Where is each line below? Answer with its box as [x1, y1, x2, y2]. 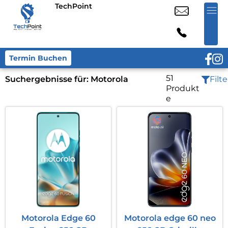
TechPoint [55, 2, 92, 11]
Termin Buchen [9, 53, 67, 63]
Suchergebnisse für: [5, 74, 91, 84]
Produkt [165, 83, 199, 93]
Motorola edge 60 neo [124, 213, 216, 223]
